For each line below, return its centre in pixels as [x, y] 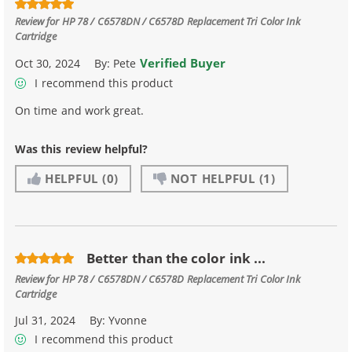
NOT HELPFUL [213, 179]
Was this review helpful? [82, 148]
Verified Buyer [183, 63]
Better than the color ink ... [176, 258]
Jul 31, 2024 [45, 320]
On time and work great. [80, 110]
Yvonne [128, 320]
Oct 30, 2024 [48, 64]
